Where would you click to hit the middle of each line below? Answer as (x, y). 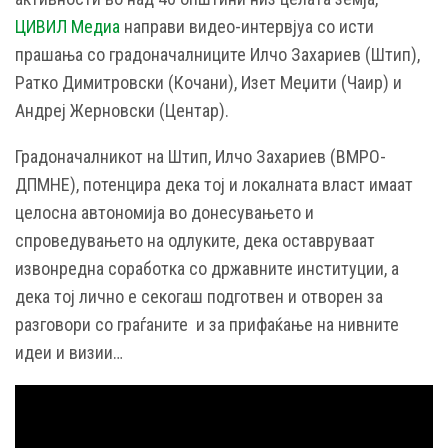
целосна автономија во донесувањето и (164, 212)
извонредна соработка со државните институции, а (207, 268)
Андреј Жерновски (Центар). (122, 110)
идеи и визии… (69, 352)
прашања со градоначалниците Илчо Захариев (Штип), (217, 54)
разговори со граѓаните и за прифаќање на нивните (207, 324)
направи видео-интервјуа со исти (247, 26)
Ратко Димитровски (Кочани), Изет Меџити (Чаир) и (208, 82)
